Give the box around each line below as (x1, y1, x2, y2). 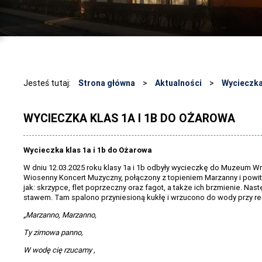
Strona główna (78, 78, 135, 88)
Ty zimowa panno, (23, 227, 83, 238)
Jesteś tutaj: (23, 78, 73, 88)
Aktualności (155, 78, 202, 88)
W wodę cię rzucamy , (23, 245, 95, 256)
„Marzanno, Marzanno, (23, 210, 96, 220)
